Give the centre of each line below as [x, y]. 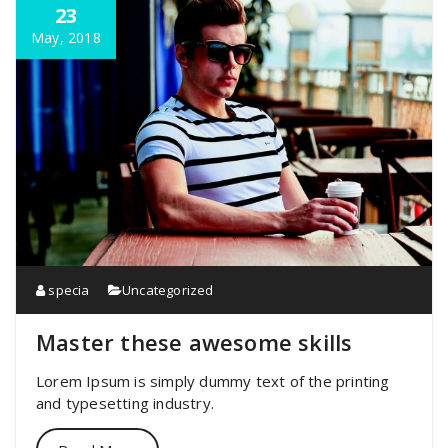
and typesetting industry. [125, 402]
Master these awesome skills [194, 341]
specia [67, 289]
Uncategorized [168, 289]
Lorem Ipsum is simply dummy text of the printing [213, 380]
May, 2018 [66, 37]
